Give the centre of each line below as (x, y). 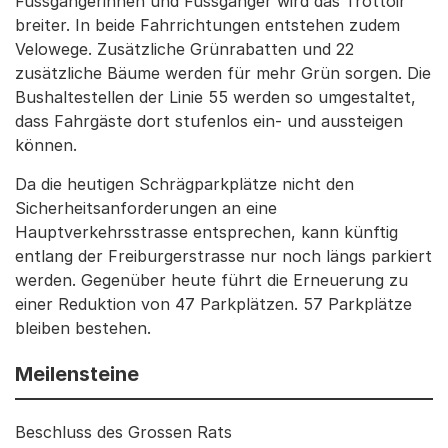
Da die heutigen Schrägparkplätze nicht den (184, 183)
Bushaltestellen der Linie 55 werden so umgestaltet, (215, 96)
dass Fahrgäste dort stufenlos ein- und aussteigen (209, 120)
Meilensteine (77, 373)
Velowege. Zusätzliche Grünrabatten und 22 (184, 48)
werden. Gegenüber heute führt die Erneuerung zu (211, 279)
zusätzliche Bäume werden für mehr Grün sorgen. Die (223, 72)
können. (46, 144)
